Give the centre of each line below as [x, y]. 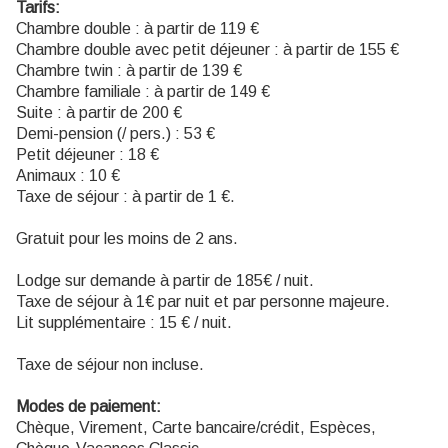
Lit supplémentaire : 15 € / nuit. [124, 323]
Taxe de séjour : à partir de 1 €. [125, 197]
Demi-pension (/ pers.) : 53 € [115, 134]
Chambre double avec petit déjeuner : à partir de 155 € [207, 50]
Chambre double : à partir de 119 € [137, 29]
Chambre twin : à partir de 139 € [129, 71]
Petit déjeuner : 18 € [87, 155]
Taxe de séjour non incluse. [110, 365]
